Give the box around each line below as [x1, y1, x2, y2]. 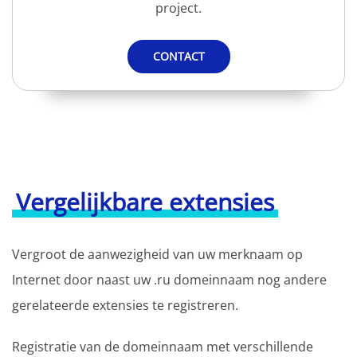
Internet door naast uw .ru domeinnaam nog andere [12, 271, 327, 289]
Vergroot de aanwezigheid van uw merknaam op [12, 245, 303, 264]
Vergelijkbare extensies [16, 186, 274, 219]
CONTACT [152, 49, 205, 65]
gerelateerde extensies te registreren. [12, 296, 241, 315]
